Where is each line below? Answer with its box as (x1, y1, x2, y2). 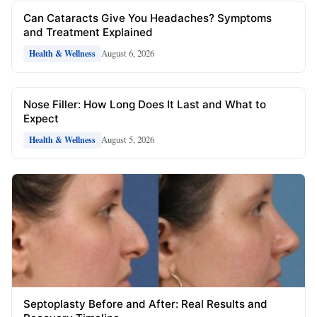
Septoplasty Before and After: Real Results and (23, 296, 267, 311)
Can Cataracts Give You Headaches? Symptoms (23, 11, 272, 25)
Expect (23, 111, 59, 125)
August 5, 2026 (101, 133, 154, 146)
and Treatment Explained (23, 25, 153, 39)
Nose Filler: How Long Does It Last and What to (23, 97, 266, 111)
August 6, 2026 (101, 47, 154, 60)
